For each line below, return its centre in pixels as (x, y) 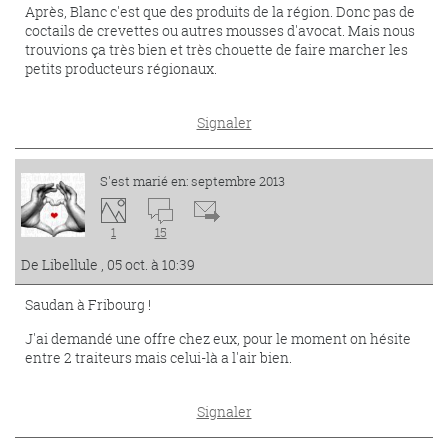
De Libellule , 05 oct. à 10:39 (108, 264)
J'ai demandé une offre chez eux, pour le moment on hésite (218, 338)
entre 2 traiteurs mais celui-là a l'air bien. (158, 357)
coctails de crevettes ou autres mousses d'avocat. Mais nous (220, 30)
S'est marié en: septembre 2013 (192, 181)
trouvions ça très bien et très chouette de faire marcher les (216, 49)
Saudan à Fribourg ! (88, 304)
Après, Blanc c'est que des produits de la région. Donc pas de (220, 11)
